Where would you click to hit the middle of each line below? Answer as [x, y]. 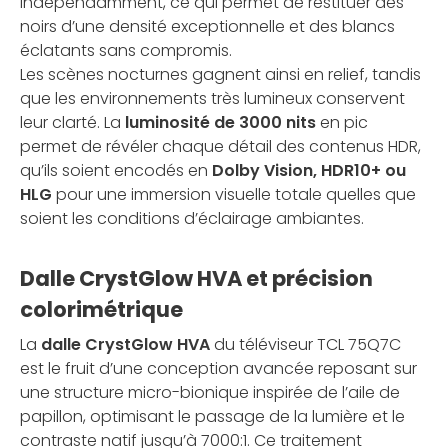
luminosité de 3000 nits [220, 122]
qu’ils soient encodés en [116, 170]
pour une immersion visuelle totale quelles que [234, 194]
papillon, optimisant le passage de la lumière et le [212, 416]
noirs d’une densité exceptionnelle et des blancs [207, 26]
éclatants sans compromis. [126, 50]
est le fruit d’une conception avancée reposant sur [218, 368]
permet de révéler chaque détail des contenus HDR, [220, 146]
